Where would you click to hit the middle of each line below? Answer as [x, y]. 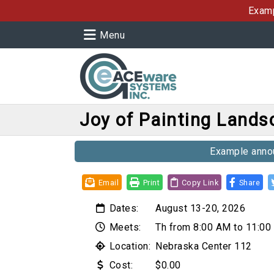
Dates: [123, 208]
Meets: [124, 227]
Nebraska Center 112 [204, 246]
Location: [128, 246]
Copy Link [200, 182]
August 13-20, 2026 [200, 208]
